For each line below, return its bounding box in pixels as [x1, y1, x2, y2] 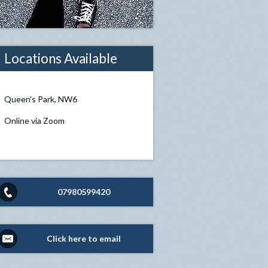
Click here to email [47, 233, 121, 243]
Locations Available [4, 50, 118, 66]
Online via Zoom [4, 115, 65, 126]
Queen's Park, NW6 [4, 93, 78, 104]
